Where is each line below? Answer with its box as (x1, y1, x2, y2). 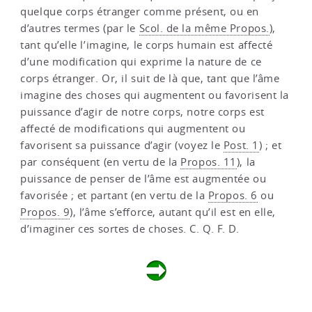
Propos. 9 (20, 205, 70, 219)
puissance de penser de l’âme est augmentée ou (20, 171, 267, 185)
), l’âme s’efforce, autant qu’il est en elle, (70, 205, 276, 219)
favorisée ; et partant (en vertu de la (20, 188, 208, 202)
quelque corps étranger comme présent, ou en (20, 4, 259, 18)
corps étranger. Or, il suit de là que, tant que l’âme (20, 71, 280, 85)
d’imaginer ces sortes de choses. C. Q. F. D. (20, 221, 240, 235)
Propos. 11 (180, 155, 237, 169)
